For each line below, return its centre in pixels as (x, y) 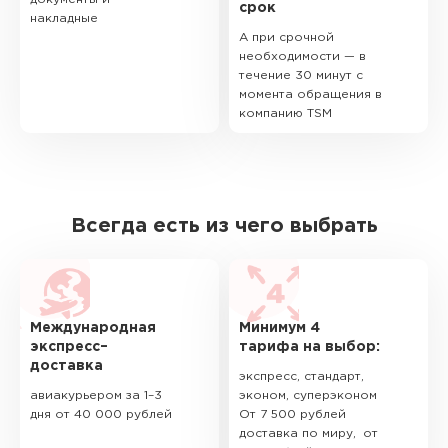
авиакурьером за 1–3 (96, 395)
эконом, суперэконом (308, 395)
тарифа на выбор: (309, 347)
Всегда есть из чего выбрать (224, 226)
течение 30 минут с (301, 75)
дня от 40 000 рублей (101, 414)
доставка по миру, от (308, 433)
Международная (93, 328)
